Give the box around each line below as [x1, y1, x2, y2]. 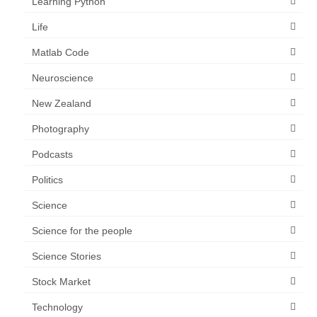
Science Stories [32, 250, 101, 262]
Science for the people [32, 225, 132, 236]
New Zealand [32, 98, 91, 109]
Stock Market [32, 276, 91, 287]
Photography [32, 123, 89, 134]
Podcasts [32, 149, 73, 160]
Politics [32, 174, 63, 185]
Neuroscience [32, 72, 93, 83]
